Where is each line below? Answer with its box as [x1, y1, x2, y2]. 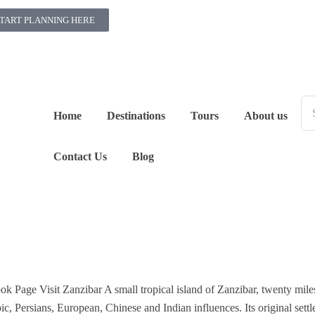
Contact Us [53, 150, 107, 162]
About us [243, 110, 288, 122]
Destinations [106, 110, 165, 122]
